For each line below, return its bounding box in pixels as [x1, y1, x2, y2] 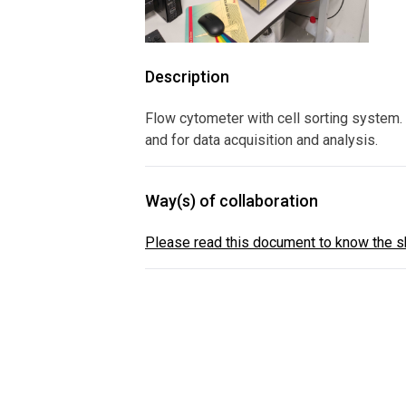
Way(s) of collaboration [145, 191, 318, 211]
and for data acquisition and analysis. [145, 131, 378, 150]
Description [145, 67, 229, 87]
